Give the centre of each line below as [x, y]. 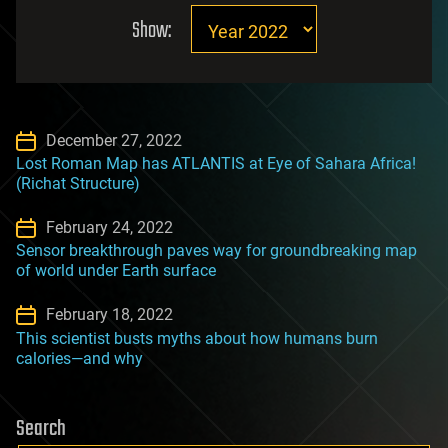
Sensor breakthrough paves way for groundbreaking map [216, 251]
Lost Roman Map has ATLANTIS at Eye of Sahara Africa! [216, 164]
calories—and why [79, 358]
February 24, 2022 [109, 228]
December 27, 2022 [114, 140]
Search [41, 428]
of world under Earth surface [116, 271]
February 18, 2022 [109, 315]
